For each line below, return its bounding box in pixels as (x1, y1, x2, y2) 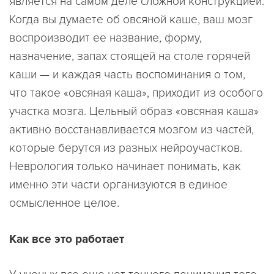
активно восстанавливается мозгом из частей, (9, 122, 254, 137)
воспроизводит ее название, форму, (9, 30, 202, 45)
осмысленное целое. (9, 195, 119, 210)
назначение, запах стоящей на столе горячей (9, 48, 250, 64)
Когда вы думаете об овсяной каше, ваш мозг (9, 12, 253, 27)
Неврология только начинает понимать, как (9, 158, 241, 174)
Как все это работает (9, 231, 124, 246)
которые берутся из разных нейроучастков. (9, 140, 242, 155)
